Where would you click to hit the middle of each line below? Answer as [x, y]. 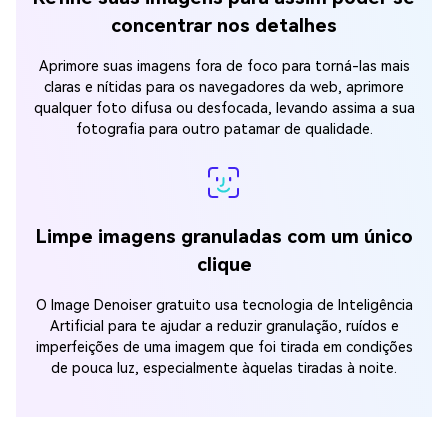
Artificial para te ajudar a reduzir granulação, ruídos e [224, 326]
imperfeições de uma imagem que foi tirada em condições [224, 347]
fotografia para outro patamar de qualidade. [224, 129]
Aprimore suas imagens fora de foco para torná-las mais [224, 66]
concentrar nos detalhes [224, 25]
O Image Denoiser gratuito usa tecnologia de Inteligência [224, 305]
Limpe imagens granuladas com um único [224, 236]
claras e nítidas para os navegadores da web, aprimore [224, 87]
